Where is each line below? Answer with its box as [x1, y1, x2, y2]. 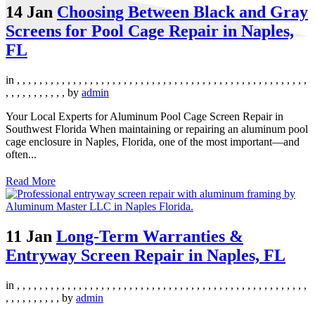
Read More [6, 174, 56, 187]
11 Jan [6, 226, 52, 245]
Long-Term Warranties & [56, 226, 243, 245]
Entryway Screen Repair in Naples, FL [6, 245, 285, 264]
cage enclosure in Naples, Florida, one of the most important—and [6, 135, 300, 148]
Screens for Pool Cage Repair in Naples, [6, 21, 294, 40]
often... [6, 148, 37, 160]
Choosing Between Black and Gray [57, 2, 308, 21]
